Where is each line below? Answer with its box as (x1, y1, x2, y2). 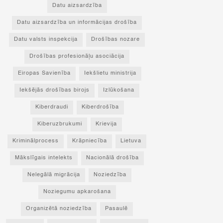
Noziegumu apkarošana (43, 189, 111, 195)
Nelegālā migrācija (27, 172, 80, 178)
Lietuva (120, 138, 141, 144)
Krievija (95, 121, 117, 127)
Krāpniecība (72, 138, 107, 144)
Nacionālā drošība (86, 155, 139, 161)
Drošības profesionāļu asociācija (29, 54, 124, 60)
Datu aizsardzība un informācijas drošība (17, 20, 137, 26)
